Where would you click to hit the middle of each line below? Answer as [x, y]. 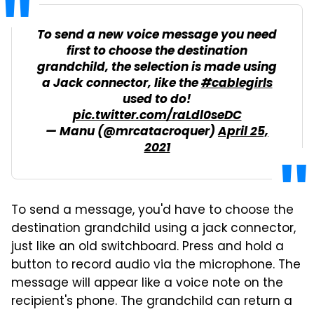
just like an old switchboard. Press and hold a [148, 247]
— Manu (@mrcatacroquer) [132, 132]
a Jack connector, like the [121, 84]
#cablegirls [237, 84]
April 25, [243, 132]
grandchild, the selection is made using [157, 68]
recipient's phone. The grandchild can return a [152, 302]
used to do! [157, 100]
